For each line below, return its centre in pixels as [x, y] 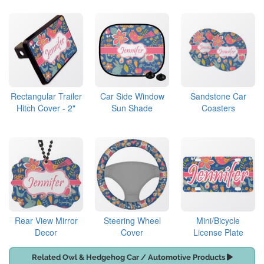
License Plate [218, 232]
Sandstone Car [218, 96]
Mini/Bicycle [218, 221]
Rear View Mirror [46, 221]
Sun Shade [132, 108]
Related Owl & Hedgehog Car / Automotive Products [129, 258]
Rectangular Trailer [46, 96]
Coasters [218, 108]
